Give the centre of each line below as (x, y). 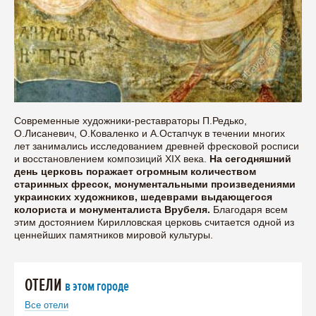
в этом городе (97, 286)
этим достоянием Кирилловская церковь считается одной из (154, 222)
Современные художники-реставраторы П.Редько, (130, 120)
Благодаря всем (249, 209)
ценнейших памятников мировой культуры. (114, 235)
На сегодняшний (250, 158)
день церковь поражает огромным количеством (135, 171)
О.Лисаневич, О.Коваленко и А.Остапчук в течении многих (150, 133)
